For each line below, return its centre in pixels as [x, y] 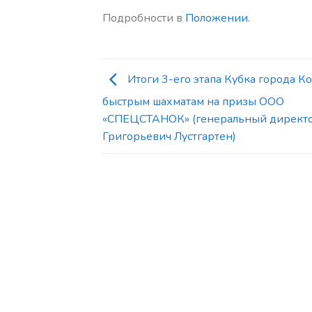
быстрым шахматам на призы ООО [193, 101]
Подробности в [144, 18]
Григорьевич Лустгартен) [169, 136]
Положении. [218, 18]
